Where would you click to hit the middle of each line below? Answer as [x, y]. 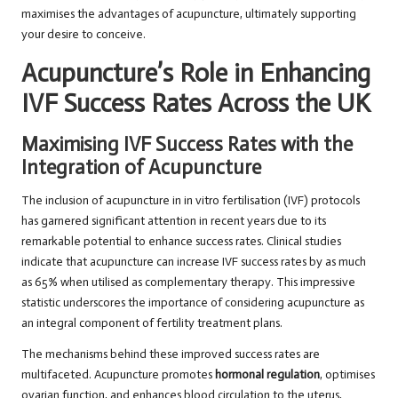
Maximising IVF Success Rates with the [187, 145]
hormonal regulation [267, 375]
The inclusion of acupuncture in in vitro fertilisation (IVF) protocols [191, 201]
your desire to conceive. [84, 35]
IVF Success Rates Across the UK [196, 104]
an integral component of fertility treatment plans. [152, 323]
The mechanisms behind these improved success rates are [171, 354]
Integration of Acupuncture [141, 168]
